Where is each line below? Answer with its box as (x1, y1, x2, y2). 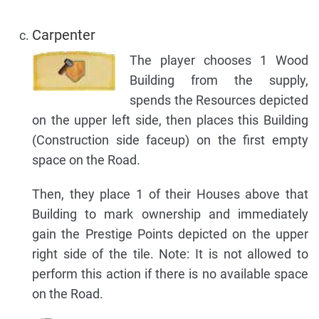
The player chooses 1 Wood (130, 53, 308, 68)
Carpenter (32, 26, 95, 44)
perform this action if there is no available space (32, 266, 308, 282)
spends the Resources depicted (130, 93, 308, 108)
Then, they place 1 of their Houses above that (32, 187, 308, 202)
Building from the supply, (130, 73, 308, 88)
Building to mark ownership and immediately (32, 206, 308, 222)
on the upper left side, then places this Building (32, 113, 308, 128)
